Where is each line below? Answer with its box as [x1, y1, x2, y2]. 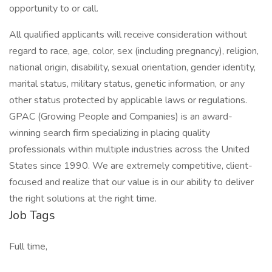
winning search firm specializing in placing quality [9, 126, 210, 140]
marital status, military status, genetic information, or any [9, 77, 245, 90]
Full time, [9, 240, 47, 253]
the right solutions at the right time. [9, 192, 157, 205]
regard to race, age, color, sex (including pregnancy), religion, [9, 44, 259, 58]
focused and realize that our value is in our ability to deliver [9, 175, 254, 189]
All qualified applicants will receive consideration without [9, 28, 247, 41]
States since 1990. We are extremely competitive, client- [9, 159, 253, 172]
